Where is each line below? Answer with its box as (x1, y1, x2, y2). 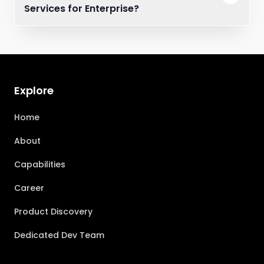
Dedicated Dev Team (14, 229, 104, 241)
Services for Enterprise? (24, 2, 139, 15)
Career (14, 182, 44, 194)
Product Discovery (14, 206, 93, 217)
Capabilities (14, 159, 65, 170)
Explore (14, 83, 54, 98)
